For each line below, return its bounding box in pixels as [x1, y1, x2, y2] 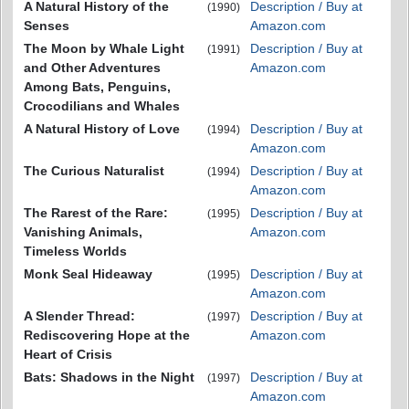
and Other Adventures [24, 60, 161, 75]
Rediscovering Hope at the [24, 328, 190, 342]
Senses [24, 18, 69, 33]
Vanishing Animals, [24, 225, 142, 239]
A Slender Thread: [24, 309, 135, 323]
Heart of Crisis [24, 347, 112, 362]
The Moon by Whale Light [24, 41, 184, 56]
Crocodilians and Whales [24, 99, 180, 113]
